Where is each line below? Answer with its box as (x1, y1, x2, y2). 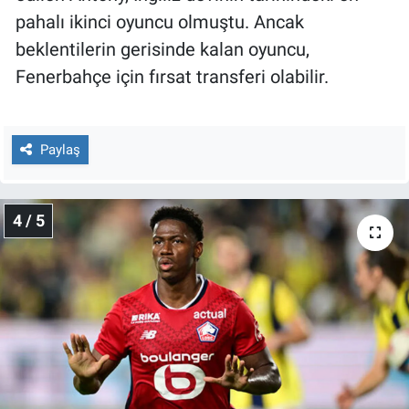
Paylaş (39, 141, 80, 158)
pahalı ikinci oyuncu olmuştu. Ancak (16, 11, 304, 34)
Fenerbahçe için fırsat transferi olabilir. (16, 66, 329, 89)
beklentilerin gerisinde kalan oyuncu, (16, 38, 309, 61)
